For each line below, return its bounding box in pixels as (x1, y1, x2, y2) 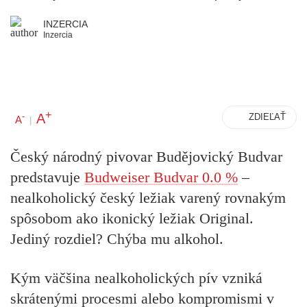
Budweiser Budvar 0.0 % (84, 169, 238, 186)
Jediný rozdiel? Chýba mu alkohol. (10, 230, 223, 248)
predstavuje (10, 169, 84, 186)
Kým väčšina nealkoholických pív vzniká (10, 269, 262, 286)
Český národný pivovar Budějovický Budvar (10, 148, 282, 166)
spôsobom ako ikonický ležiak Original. (10, 210, 254, 228)
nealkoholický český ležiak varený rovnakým (10, 189, 286, 207)
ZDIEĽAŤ (249, 112, 286, 122)
